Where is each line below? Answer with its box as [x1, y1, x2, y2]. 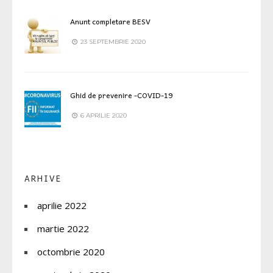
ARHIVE [24, 171, 62, 185]
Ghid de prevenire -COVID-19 [70, 88, 172, 101]
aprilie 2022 [37, 199, 87, 211]
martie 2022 [37, 222, 89, 235]
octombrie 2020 [37, 245, 105, 258]
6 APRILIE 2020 [79, 111, 127, 119]
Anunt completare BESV [70, 15, 151, 27]
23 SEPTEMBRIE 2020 [79, 37, 146, 46]
